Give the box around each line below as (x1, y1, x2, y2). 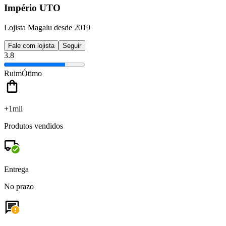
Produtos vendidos (4, 121, 63, 130)
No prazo (4, 182, 34, 191)
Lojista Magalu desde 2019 (4, 23, 90, 32)
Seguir (63, 41, 81, 49)
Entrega (4, 164, 29, 174)
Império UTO (4, 3, 61, 14)
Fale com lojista (8, 41, 54, 49)
